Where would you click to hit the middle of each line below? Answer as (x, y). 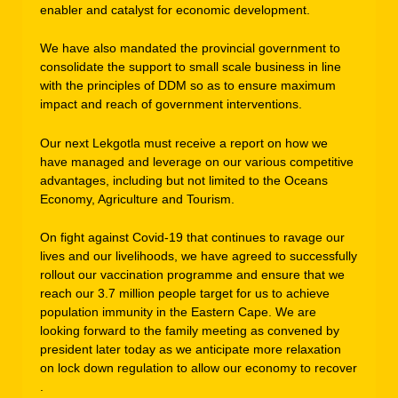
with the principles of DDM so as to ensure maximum (188, 86)
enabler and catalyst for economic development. (175, 10)
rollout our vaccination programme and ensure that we (192, 275)
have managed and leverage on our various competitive (197, 161)
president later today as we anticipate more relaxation (191, 350)
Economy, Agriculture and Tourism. (137, 199)
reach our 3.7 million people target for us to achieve (185, 294)
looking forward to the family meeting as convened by (190, 331)
